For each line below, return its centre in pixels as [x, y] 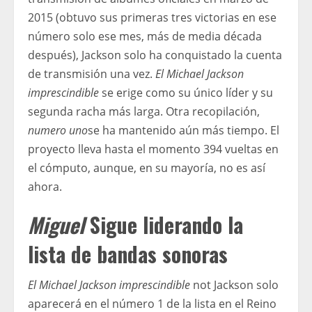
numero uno [58, 130]
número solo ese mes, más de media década [145, 36]
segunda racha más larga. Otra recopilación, [144, 111]
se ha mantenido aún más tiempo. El [184, 130]
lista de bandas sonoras [128, 253]
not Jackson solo [234, 284]
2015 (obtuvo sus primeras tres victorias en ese [152, 17]
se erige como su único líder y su [186, 92]
